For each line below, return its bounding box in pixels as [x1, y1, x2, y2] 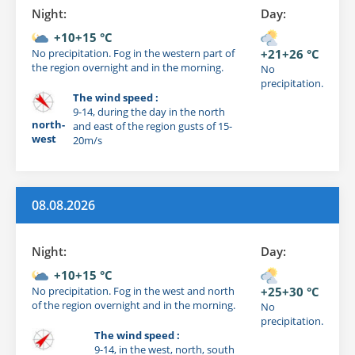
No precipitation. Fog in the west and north [32, 283, 235, 298]
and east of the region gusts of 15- [73, 118, 232, 133]
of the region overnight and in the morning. [32, 297, 235, 312]
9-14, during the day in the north [73, 104, 225, 119]
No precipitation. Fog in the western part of [32, 45, 235, 60]
